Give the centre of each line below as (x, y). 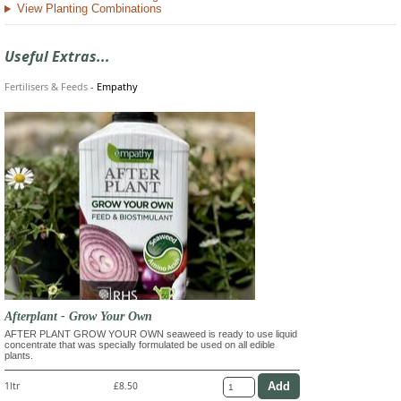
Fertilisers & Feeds (46, 86)
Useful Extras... (57, 56)
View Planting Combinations (89, 9)
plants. (19, 355)
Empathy (117, 86)
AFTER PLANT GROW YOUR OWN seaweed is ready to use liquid (151, 333)
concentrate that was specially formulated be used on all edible (140, 344)
